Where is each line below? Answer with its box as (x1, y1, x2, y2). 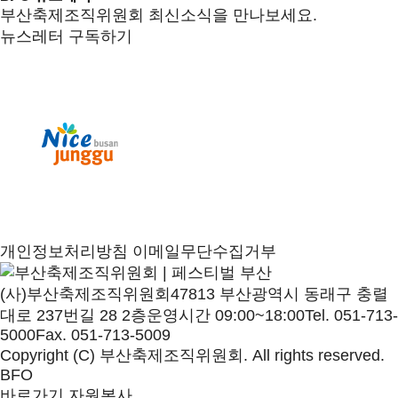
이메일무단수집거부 (132, 243, 276, 260)
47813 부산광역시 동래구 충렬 (171, 285, 388, 303)
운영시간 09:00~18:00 (147, 306, 305, 324)
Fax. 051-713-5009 (36, 326, 171, 344)
